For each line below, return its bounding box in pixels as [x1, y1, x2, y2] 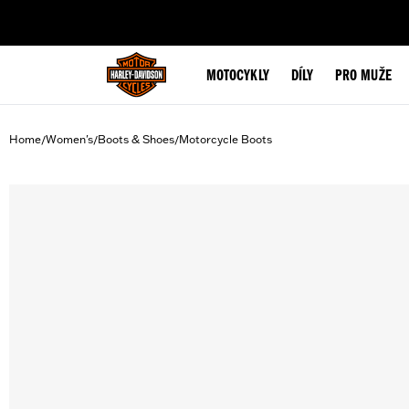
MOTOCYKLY [206, 68, 269, 85]
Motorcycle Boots [179, 132, 272, 146]
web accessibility [112, 5, 200, 20]
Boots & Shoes [98, 132, 174, 146]
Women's [46, 132, 93, 146]
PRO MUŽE [335, 68, 392, 85]
